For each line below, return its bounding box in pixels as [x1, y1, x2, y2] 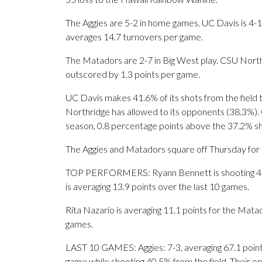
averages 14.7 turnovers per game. [65, 31, 203, 43]
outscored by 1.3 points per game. [65, 68, 200, 80]
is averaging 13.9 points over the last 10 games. [65, 181, 249, 192]
